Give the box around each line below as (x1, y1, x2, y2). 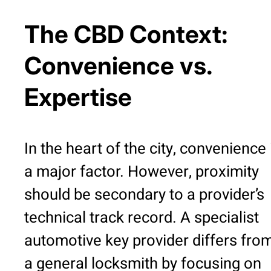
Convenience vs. (24, 51, 212, 81)
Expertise (24, 82, 132, 113)
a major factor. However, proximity (24, 160, 259, 184)
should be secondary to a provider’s (24, 183, 264, 207)
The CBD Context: (24, 19, 228, 50)
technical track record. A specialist (24, 206, 259, 230)
